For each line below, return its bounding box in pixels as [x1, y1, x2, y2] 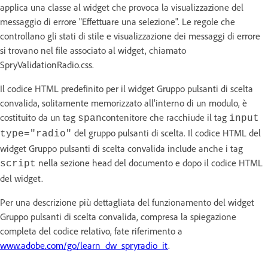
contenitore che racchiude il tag [102, 111, 229, 123]
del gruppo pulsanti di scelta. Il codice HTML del [72, 126, 261, 139]
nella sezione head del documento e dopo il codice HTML [36, 156, 263, 169]
